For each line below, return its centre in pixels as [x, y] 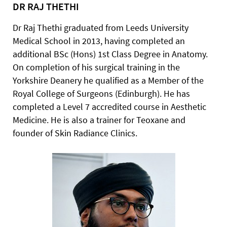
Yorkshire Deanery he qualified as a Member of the [108, 80]
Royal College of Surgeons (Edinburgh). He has [101, 93]
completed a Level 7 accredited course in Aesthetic [109, 107]
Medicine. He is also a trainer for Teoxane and [99, 120]
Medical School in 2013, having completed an [99, 41]
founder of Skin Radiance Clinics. [75, 133]
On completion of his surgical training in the [96, 67]
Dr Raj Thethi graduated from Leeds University [101, 28]
